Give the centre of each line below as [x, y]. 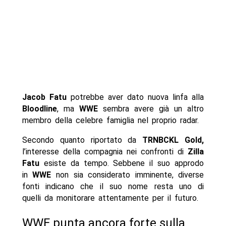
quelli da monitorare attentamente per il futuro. [110, 198]
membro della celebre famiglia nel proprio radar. [110, 120]
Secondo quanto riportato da [82, 140]
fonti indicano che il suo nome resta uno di [113, 186]
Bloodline [39, 108]
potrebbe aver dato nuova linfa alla [135, 97]
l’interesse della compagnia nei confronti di [105, 151]
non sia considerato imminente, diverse [128, 175]
